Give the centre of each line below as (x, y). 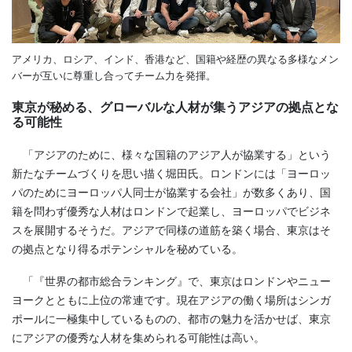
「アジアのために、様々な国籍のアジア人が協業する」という (171, 154)
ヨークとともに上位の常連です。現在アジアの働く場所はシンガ (171, 301)
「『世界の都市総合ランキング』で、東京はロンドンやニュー (171, 282)
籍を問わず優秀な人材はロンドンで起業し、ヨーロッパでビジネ (171, 211)
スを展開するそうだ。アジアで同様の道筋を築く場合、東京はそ (171, 230)
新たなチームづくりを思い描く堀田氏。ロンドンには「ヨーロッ (171, 173)
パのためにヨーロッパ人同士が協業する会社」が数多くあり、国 (171, 192)
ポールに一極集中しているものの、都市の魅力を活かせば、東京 (171, 319)
